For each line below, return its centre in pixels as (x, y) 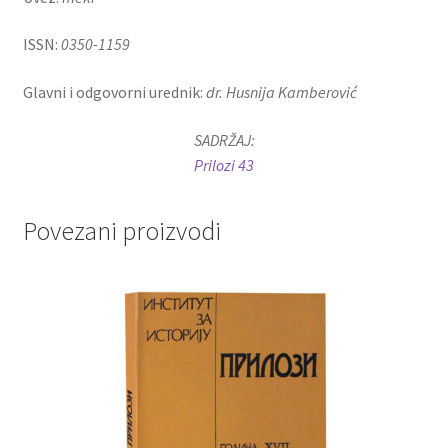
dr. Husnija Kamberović (281, 91)
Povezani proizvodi (121, 231)
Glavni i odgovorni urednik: (114, 91)
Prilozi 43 (224, 164)
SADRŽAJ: (224, 139)
